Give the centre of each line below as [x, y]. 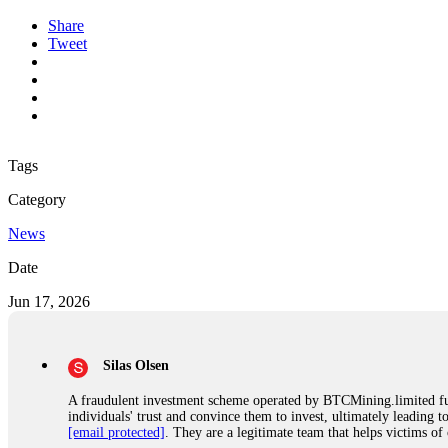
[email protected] [116, 432]
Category [37, 199]
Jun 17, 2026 [49, 301]
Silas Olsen [136, 365]
